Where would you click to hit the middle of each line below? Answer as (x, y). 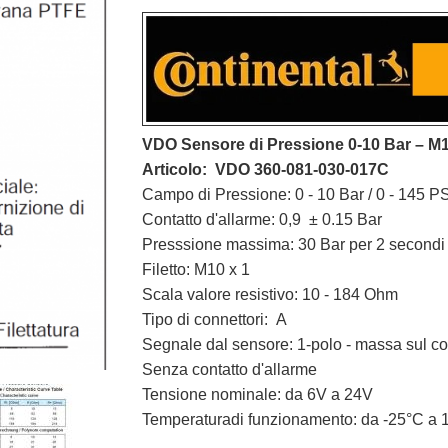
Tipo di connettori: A (214, 319)
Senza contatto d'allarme (229, 369)
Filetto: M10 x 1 (195, 269)
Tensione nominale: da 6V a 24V (257, 394)
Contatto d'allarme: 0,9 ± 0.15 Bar (261, 219)
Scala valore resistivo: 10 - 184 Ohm (269, 294)
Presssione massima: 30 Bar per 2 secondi (293, 244)
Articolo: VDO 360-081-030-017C (265, 169)
